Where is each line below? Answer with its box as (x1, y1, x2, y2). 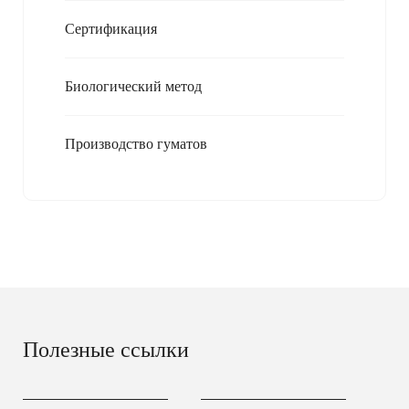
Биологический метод (65, 79, 202, 94)
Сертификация (65, 21, 157, 37)
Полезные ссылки (23, 338, 189, 362)
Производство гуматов (65, 136, 207, 152)
